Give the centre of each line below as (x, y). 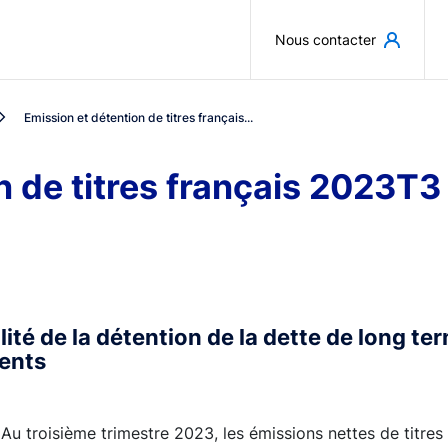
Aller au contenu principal (321, 24)
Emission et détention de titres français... (138, 117)
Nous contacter (325, 39)
